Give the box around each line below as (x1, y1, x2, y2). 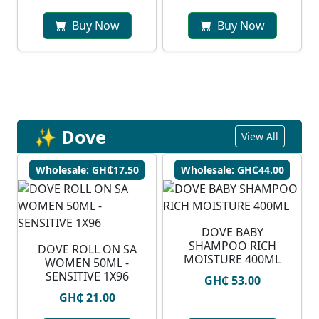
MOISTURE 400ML (184, 251, 281, 268)
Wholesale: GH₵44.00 (180, 163, 284, 177)
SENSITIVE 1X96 (45, 268, 129, 285)
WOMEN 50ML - (45, 255, 129, 271)
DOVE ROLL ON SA (37, 241, 137, 258)
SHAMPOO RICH (188, 238, 276, 254)
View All (241, 130, 278, 144)
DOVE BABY (201, 224, 263, 241)
